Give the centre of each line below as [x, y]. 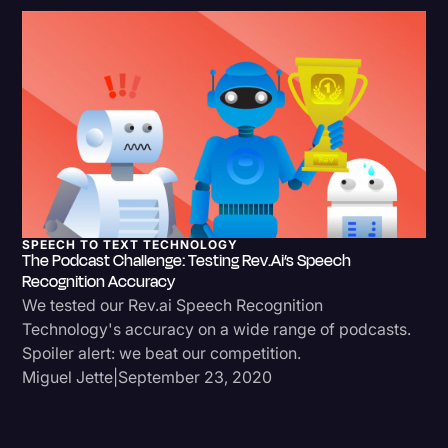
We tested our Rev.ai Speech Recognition [173, 304]
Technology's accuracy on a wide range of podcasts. [217, 328]
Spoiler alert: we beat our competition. [162, 352]
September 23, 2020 [195, 376]
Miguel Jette [68, 376]
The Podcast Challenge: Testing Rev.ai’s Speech [187, 260]
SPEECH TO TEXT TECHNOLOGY [130, 244]
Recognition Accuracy [99, 281]
